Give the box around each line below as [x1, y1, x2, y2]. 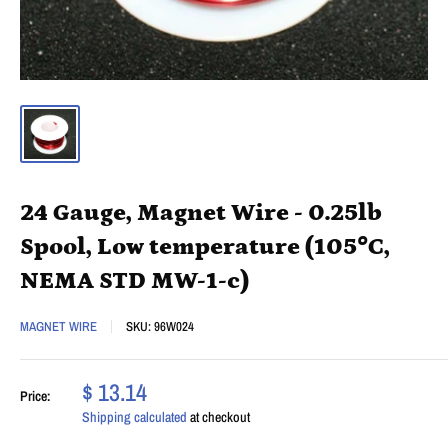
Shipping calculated [82, 407, 187, 426]
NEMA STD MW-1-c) [20, 266, 249, 294]
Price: [20, 386, 51, 405]
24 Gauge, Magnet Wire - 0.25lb [20, 198, 382, 226]
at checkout [187, 407, 250, 426]
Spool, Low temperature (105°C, [20, 232, 390, 260]
